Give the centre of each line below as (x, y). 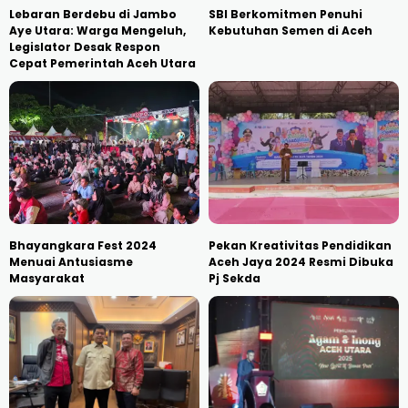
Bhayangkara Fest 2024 (83, 245)
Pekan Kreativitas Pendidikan (300, 245)
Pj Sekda (235, 278)
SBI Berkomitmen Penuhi (286, 15)
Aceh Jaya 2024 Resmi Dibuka (301, 261)
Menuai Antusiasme (71, 261)
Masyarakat (47, 278)
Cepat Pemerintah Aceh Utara (102, 64)
